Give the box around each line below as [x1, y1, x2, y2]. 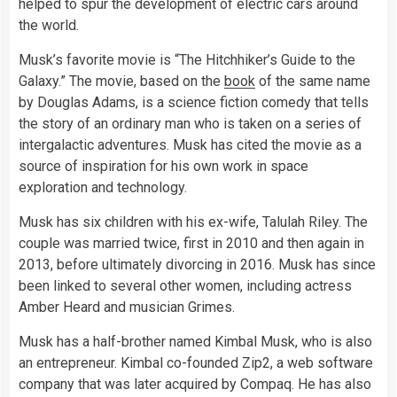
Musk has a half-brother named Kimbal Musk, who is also [19, 333, 372, 351]
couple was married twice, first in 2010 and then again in [19, 235, 364, 253]
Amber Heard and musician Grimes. [19, 299, 235, 316]
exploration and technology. [19, 179, 187, 197]
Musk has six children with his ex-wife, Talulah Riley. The [19, 214, 368, 231]
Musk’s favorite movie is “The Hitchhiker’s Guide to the [19, 51, 355, 69]
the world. [19, 17, 79, 35]
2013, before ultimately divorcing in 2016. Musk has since [19, 256, 376, 274]
